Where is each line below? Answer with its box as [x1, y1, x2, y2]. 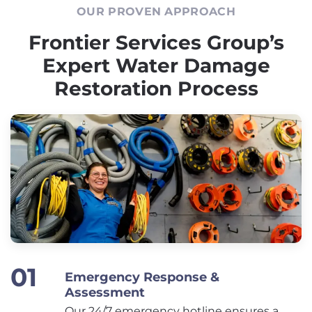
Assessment [65, 285, 145, 301]
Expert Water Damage [42, 53, 270, 77]
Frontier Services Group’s [28, 30, 284, 54]
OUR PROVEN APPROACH [76, 4, 236, 18]
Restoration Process [54, 76, 258, 100]
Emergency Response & [65, 270, 219, 286]
